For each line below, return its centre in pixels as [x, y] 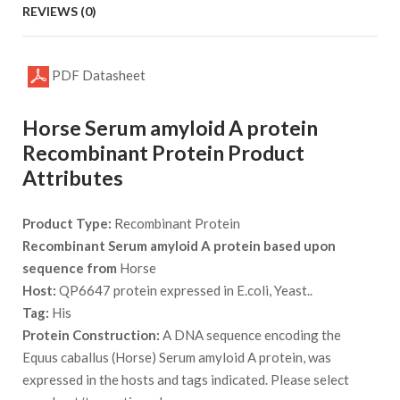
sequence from [70, 268]
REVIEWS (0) [59, 12]
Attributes [73, 178]
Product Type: [67, 224]
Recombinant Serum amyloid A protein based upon [179, 246]
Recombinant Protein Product [163, 153]
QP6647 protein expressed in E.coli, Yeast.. [184, 291]
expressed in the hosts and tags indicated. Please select [186, 380]
